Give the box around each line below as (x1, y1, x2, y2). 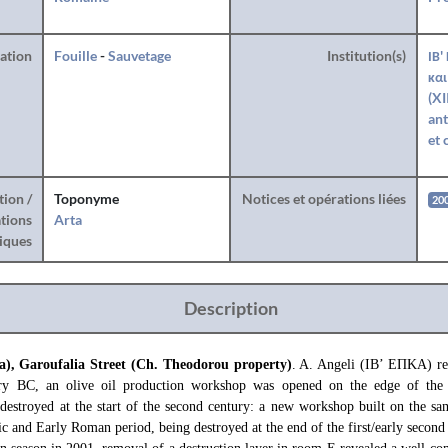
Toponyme (53, 190, 119, 207)
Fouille (53, 47, 97, 64)
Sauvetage (107, 47, 171, 64)
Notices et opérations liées (241, 190, 406, 207)
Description (183, 297, 278, 319)
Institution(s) (326, 47, 406, 64)
